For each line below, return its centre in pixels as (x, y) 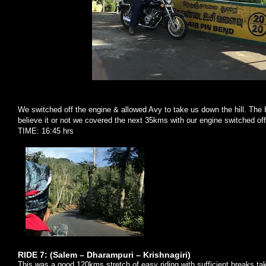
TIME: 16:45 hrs (46, 131)
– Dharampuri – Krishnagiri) (134, 255)
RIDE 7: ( (35, 255)
